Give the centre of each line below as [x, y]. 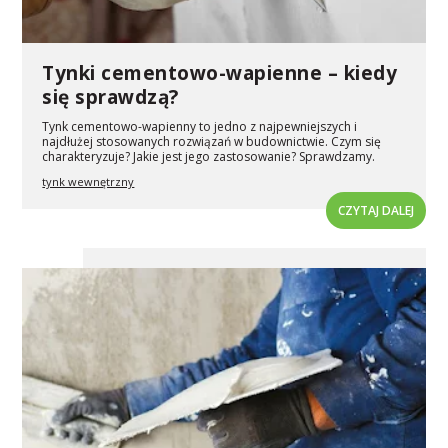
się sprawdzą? [110, 97]
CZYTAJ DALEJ [375, 211]
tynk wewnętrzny [88, 182]
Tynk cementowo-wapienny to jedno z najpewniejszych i [200, 127]
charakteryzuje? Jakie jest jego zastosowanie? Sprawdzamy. [209, 157]
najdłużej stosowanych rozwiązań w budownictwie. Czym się [212, 142]
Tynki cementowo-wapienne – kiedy [220, 73]
